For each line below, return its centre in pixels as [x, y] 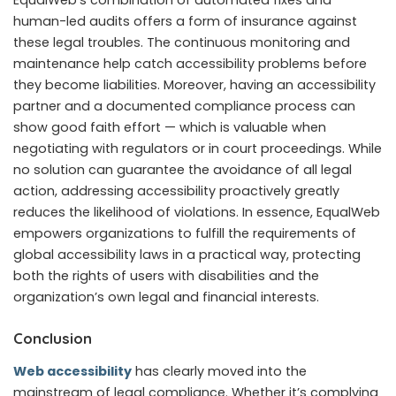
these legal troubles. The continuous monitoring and [182, 42]
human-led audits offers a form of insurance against [185, 21]
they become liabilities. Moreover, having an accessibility [194, 84]
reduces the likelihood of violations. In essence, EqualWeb [197, 212]
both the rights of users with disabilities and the [166, 275]
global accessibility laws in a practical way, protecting [187, 254]
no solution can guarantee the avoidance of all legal [183, 169]
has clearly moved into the [219, 372]
